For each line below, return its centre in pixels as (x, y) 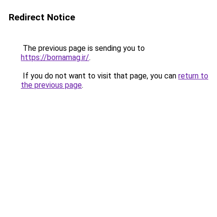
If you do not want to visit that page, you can (100, 76)
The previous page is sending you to (83, 48)
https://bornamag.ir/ (55, 57)
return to (193, 76)
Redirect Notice (42, 17)
